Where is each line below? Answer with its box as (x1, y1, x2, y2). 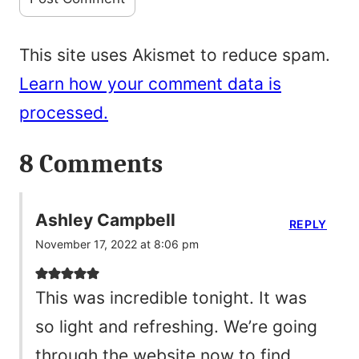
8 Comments (19, 148, 163, 179)
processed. (19, 102, 108, 123)
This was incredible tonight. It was (35, 287, 307, 308)
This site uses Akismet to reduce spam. (19, 44, 330, 65)
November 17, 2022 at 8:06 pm (35, 236, 199, 251)
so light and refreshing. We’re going (35, 316, 317, 337)
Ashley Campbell (35, 209, 175, 230)
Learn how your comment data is (19, 73, 281, 94)
